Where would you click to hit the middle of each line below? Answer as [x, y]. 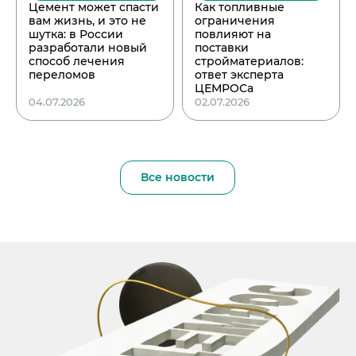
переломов [62, 74]
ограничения [234, 20]
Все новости [178, 177]
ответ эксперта [239, 74]
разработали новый [88, 47]
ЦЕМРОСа [224, 88]
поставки [221, 47]
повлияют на [232, 34]
